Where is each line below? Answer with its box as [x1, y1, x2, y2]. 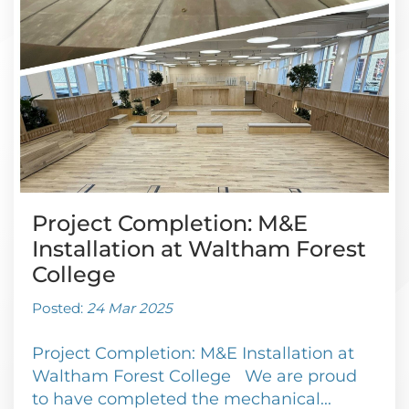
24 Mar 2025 [87, 299, 173, 317]
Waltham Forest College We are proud [32, 366, 357, 386]
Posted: [32, 299, 87, 317]
